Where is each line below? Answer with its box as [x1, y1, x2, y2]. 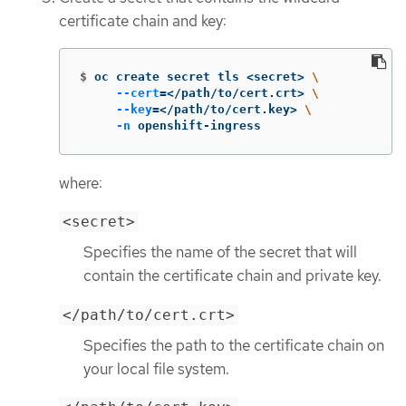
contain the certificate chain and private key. [83, 266, 382, 286]
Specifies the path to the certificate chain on [83, 334, 384, 355]
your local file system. [83, 358, 229, 379]
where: [59, 172, 102, 193]
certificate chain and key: [59, 10, 227, 31]
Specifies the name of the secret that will [83, 242, 357, 263]
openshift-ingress [130, 118, 261, 132]
